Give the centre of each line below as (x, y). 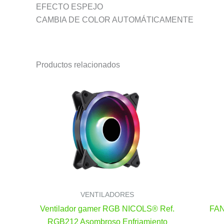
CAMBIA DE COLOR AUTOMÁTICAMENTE (115, 20)
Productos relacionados (78, 65)
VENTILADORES (107, 194)
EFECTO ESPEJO (69, 7)
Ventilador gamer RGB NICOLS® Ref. (107, 208)
